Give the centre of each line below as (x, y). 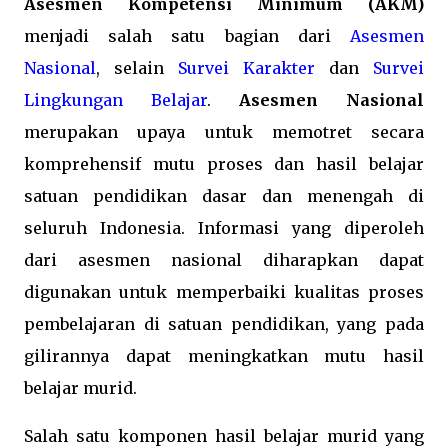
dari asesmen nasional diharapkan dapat (224, 260)
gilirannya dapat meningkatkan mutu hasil (224, 356)
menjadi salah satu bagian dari (187, 36)
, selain (137, 68)
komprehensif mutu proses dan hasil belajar (224, 164)
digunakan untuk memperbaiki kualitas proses (224, 292)
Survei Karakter (246, 68)
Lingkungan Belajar (115, 100)
